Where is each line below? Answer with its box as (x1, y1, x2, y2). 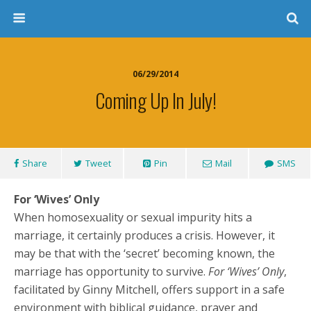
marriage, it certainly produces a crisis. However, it (14, 228, 275, 243)
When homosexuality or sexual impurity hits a (14, 210, 252, 225)
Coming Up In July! (94, 85, 217, 115)
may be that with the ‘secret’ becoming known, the (14, 246, 275, 261)
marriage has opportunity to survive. (14, 264, 208, 279)
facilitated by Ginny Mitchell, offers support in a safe (14, 282, 285, 297)
